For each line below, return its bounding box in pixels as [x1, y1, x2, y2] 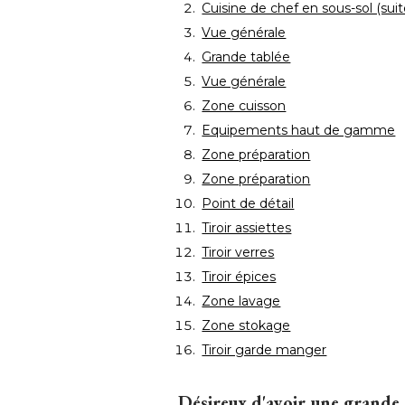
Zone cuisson [202, 98, 287, 115]
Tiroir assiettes [202, 220, 292, 237]
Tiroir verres [202, 244, 275, 261]
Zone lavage [202, 293, 281, 310]
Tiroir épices [202, 268, 277, 286]
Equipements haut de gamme [202, 122, 396, 139]
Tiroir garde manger [202, 342, 327, 359]
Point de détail [202, 195, 295, 212]
